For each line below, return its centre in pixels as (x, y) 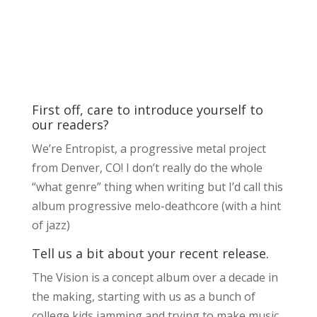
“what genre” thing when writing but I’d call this (157, 187)
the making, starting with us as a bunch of (143, 297)
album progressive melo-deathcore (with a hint (156, 206)
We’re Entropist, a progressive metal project (149, 149)
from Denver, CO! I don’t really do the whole (147, 168)
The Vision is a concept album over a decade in (155, 278)
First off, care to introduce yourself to (147, 110)
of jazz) (51, 225)
